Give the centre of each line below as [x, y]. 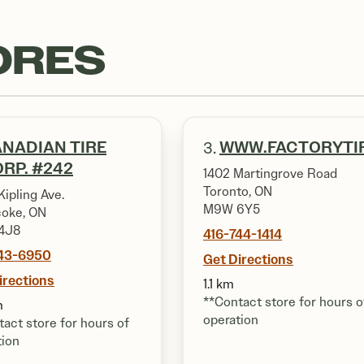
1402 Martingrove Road [270, 173]
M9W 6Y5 [232, 209]
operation [231, 320]
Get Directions [248, 259]
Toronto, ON [238, 191]
